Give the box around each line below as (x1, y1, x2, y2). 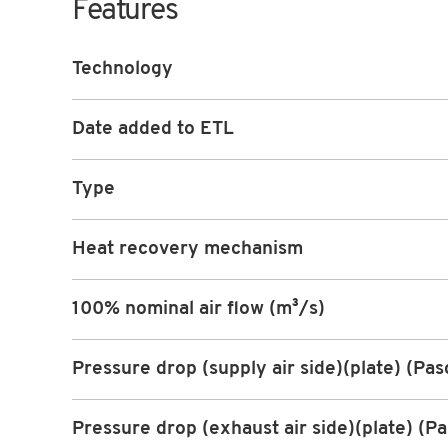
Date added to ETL (72, 120, 234, 140)
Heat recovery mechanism (72, 240, 303, 260)
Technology (72, 60, 173, 80)
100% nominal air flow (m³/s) (72, 300, 325, 320)
